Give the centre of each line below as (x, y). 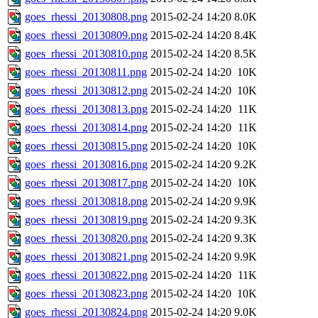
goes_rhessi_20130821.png (86, 257)
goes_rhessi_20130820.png (86, 238)
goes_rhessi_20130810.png (86, 54)
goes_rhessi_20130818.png (86, 202)
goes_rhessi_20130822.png (86, 275)
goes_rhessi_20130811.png (86, 72)
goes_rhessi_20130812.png (86, 91)
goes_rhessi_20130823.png (86, 294)
